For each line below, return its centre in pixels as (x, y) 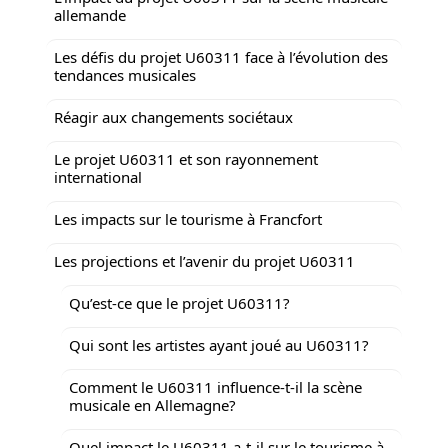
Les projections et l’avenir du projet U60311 (204, 260)
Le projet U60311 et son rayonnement (186, 158)
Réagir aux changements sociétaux (173, 116)
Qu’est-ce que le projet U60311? (179, 302)
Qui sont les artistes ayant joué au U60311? (219, 344)
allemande (90, 14)
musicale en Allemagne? (152, 404)
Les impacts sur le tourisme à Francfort (188, 218)
